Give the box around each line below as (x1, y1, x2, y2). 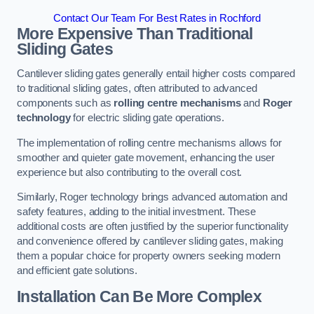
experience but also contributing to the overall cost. (17, 166, 243, 178)
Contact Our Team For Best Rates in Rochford (53, 12, 261, 24)
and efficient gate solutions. (17, 265, 137, 277)
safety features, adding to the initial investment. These (17, 206, 256, 218)
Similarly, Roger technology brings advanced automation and (17, 191, 287, 203)
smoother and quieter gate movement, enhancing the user (17, 151, 275, 163)
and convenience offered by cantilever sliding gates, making (17, 235, 283, 247)
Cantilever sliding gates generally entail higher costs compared (17, 68, 295, 80)
